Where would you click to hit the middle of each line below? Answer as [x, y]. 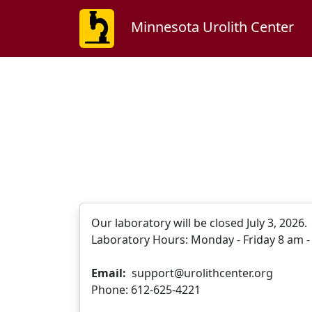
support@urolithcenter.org [200, 273]
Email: [109, 273]
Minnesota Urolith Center [212, 27]
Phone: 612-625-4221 [146, 290]
